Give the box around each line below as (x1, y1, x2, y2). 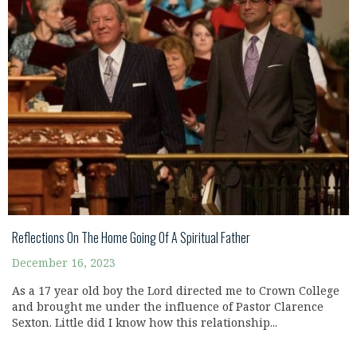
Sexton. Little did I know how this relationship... (12, 316, 277, 330)
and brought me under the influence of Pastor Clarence (12, 300, 324, 314)
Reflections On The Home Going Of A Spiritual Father (12, 227, 250, 247)
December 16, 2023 (12, 256, 116, 270)
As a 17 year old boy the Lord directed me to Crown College (12, 284, 339, 298)
